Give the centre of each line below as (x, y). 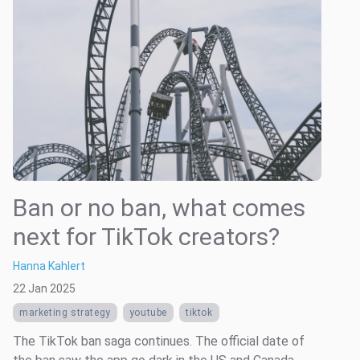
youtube (148, 312)
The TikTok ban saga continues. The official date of (159, 341)
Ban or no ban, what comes (159, 207)
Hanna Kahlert (49, 266)
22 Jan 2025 (44, 288)
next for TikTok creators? (146, 236)
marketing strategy (65, 312)
